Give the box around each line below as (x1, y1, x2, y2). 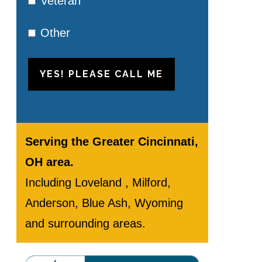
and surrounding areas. (25, 217, 146, 230)
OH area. (25, 156, 74, 168)
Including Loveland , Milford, (25, 176, 171, 189)
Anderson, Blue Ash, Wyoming (25, 196, 183, 209)
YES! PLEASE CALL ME (40, 68, 163, 80)
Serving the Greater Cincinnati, (25, 135, 198, 148)
